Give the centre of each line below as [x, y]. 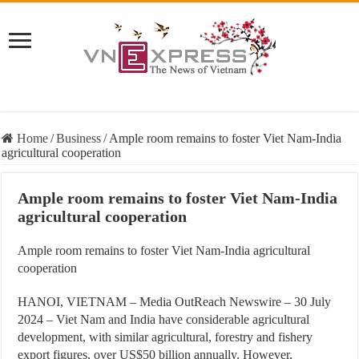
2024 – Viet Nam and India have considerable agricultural [164, 319]
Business [79, 138]
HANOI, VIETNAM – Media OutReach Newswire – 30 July [175, 302]
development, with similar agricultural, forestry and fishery [165, 337]
